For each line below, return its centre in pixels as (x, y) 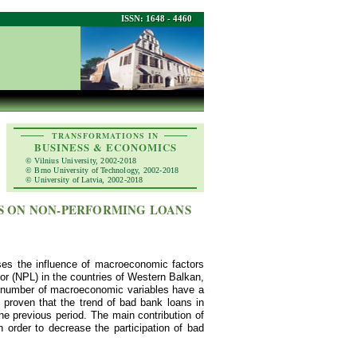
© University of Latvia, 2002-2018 (84, 180)
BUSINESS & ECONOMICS (105, 147)
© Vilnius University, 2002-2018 (81, 161)
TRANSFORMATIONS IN (105, 135)
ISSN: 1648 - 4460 (157, 18)
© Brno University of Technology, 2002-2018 (102, 170)
